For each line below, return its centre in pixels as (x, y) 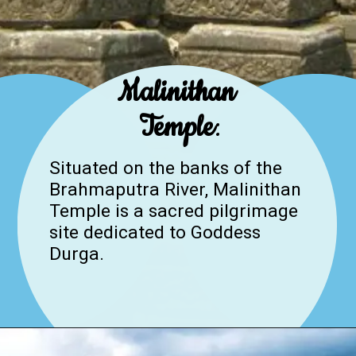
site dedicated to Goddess (155, 232)
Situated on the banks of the (165, 168)
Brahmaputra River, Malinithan (175, 189)
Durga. (76, 253)
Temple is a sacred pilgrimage (173, 211)
